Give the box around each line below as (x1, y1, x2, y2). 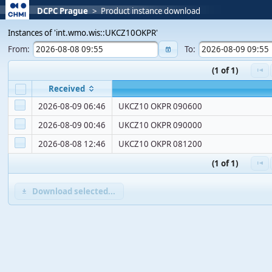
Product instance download (101, 5, 201, 16)
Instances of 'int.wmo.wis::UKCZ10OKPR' (8, 27, 158, 39)
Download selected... (32, 185, 115, 197)
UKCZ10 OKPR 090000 (118, 120, 203, 131)
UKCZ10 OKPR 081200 (118, 138, 203, 150)
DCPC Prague (37, 5, 89, 16)
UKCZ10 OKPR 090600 (118, 101, 203, 112)
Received (48, 83, 85, 95)
